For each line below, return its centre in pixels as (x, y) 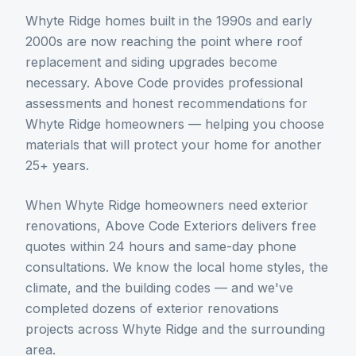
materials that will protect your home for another (174, 144)
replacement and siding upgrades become (151, 62)
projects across (74, 329)
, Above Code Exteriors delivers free (207, 225)
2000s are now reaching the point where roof (164, 41)
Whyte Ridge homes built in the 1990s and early (169, 20)
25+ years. (57, 165)
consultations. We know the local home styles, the (177, 267)
